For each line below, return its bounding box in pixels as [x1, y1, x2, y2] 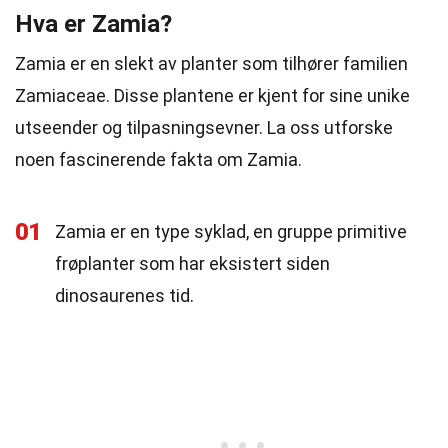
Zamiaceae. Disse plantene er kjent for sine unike [15, 85, 410, 106]
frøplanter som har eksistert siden [55, 253, 330, 274]
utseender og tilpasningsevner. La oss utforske [15, 117, 393, 138]
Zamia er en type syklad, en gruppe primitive [55, 221, 407, 242]
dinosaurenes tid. [55, 285, 194, 306]
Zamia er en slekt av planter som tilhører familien [15, 53, 408, 74]
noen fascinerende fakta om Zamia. [15, 149, 302, 170]
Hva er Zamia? [15, 10, 172, 38]
